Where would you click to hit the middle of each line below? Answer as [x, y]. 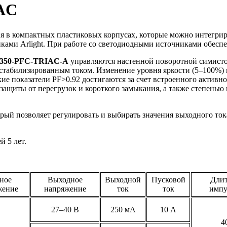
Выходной [123, 179]
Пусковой [168, 179]
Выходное [65, 179]
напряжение [65, 188]
